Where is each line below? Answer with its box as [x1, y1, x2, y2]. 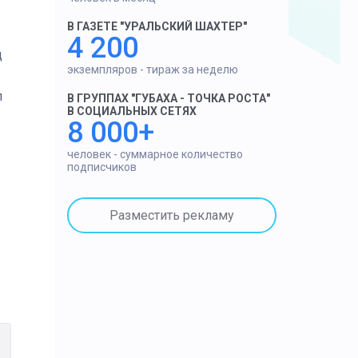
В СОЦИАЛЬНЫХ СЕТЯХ [66, 105, 197, 117]
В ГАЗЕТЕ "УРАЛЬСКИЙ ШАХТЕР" [66, 20, 247, 33]
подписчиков [66, 161, 137, 173]
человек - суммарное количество [66, 148, 243, 161]
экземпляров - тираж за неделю [66, 63, 238, 76]
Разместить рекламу [109, 207, 234, 223]
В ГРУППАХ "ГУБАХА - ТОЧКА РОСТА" [66, 92, 270, 105]
